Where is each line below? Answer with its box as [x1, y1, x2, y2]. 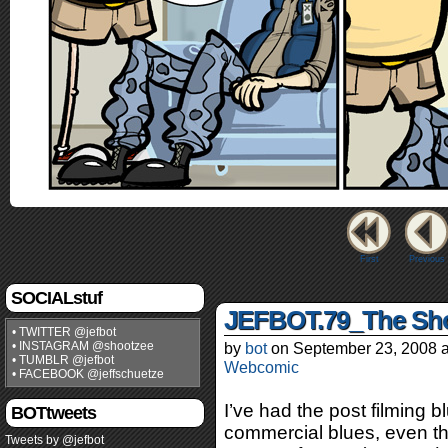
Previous [409, 254, 445, 264]
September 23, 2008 [293, 339, 437, 357]
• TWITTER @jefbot [12, 325, 116, 339]
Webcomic [224, 358, 299, 376]
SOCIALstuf [11, 288, 102, 308]
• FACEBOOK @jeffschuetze [12, 367, 164, 381]
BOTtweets [11, 403, 96, 423]
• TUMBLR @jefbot [12, 353, 114, 367]
